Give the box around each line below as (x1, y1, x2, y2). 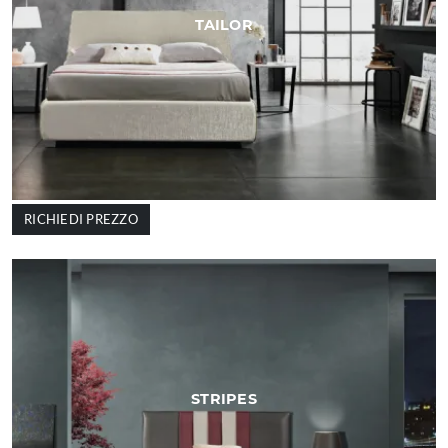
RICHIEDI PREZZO (24, 211, 138, 227)
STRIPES (191, 389, 257, 408)
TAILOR (195, 15, 253, 34)
